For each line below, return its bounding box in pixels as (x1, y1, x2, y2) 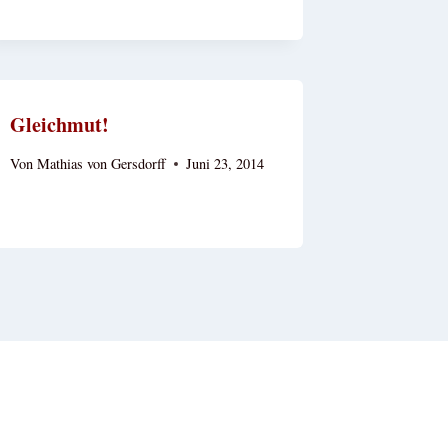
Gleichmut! (10, 109, 110, 139)
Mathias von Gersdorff (36, 154, 166, 174)
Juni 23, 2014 (185, 154, 264, 174)
